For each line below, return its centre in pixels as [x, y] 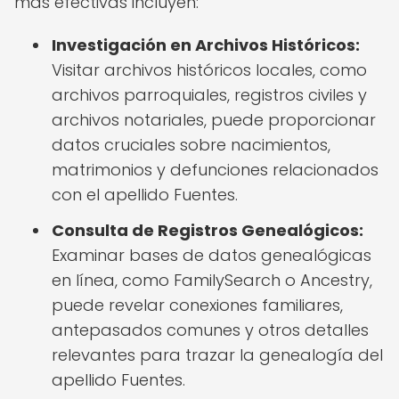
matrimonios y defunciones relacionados [215, 170]
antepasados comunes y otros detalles [210, 330]
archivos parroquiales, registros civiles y [209, 95]
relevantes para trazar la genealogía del [217, 355]
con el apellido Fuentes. [145, 195]
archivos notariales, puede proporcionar [214, 120]
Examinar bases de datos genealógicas [212, 255]
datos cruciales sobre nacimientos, [191, 145]
